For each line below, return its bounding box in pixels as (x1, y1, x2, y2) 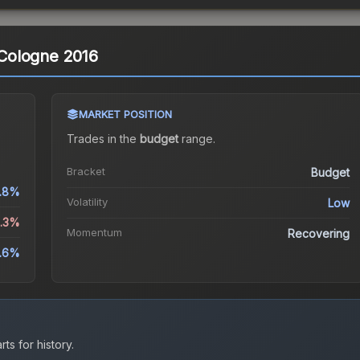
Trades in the (66, 132, 140, 146)
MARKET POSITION (78, 108, 172, 121)
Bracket (66, 165, 105, 178)
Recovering (288, 227, 350, 241)
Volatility (66, 195, 108, 209)
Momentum (66, 226, 122, 239)
